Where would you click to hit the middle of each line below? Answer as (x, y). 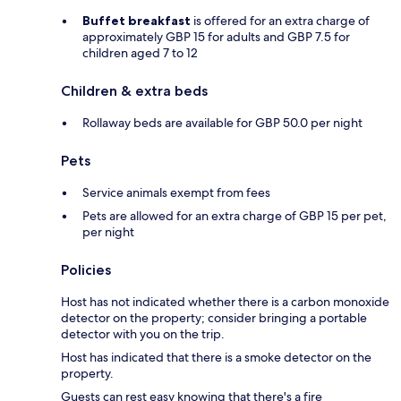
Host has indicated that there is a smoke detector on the (216, 357)
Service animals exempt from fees (176, 192)
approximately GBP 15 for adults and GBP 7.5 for (216, 36)
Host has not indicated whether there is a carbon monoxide (225, 301)
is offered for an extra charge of (280, 20)
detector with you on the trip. (143, 333)
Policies (86, 269)
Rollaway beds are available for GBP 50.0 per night (222, 122)
